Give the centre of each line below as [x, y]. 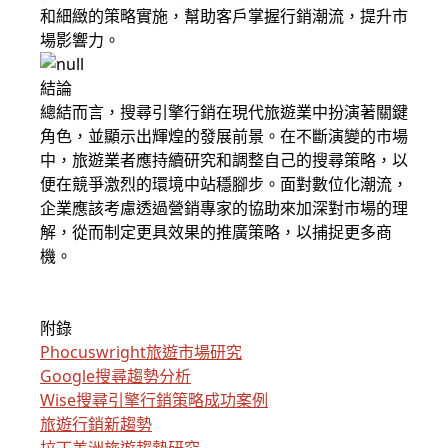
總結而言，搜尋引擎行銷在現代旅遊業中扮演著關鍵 [224, 112]
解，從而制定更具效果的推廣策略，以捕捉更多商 [216, 232]
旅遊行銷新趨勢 [96, 424]
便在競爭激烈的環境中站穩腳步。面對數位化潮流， [224, 184]
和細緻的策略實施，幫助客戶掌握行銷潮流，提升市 [224, 16]
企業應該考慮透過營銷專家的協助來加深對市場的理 [224, 208]
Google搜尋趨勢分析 [115, 376]
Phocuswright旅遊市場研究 [141, 352]
